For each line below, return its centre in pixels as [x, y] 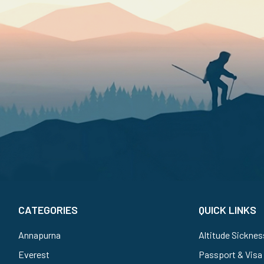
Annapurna [40, 235]
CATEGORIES [48, 209]
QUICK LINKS [227, 209]
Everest [34, 254]
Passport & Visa [230, 254]
